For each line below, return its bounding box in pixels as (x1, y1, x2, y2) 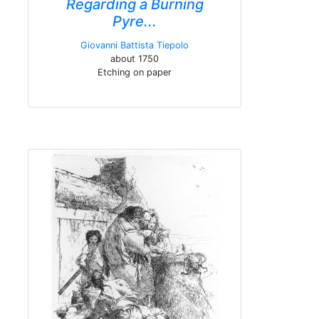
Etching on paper (98, 67, 172, 78)
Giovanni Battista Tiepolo (80, 40, 189, 51)
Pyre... (113, 13, 157, 30)
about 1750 (110, 53, 159, 64)
